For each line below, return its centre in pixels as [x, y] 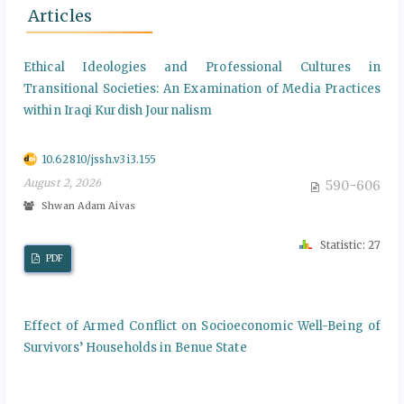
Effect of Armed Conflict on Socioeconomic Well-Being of [202, 326]
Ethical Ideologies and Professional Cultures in [202, 67]
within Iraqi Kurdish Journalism [118, 110]
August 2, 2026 [63, 182]
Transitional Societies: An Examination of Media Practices [202, 88]
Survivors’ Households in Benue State [135, 347]
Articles [60, 15]
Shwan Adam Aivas [87, 205]
